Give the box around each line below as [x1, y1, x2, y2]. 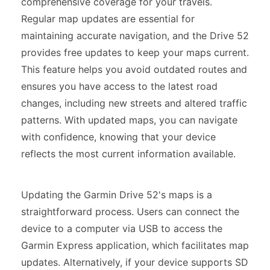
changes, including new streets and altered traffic [21, 96, 247, 109]
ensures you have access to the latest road [21, 80, 218, 92]
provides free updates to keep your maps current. [21, 46, 249, 58]
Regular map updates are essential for [21, 12, 195, 25]
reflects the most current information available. [21, 147, 236, 160]
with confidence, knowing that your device [21, 130, 216, 143]
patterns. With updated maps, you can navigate [21, 113, 237, 126]
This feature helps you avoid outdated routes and [21, 63, 247, 75]
